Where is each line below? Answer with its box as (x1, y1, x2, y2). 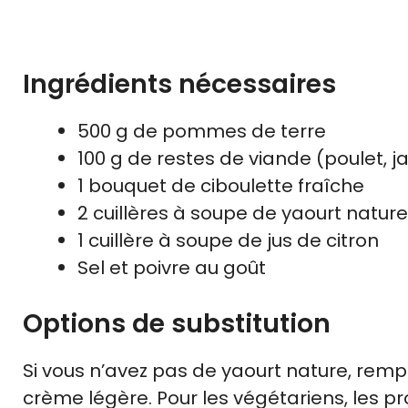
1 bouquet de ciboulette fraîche (77, 173, 364, 199)
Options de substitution (23, 306, 331, 342)
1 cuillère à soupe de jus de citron (77, 228, 379, 254)
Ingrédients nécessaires (23, 66, 336, 103)
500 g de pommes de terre (77, 118, 326, 145)
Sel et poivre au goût (77, 255, 266, 281)
